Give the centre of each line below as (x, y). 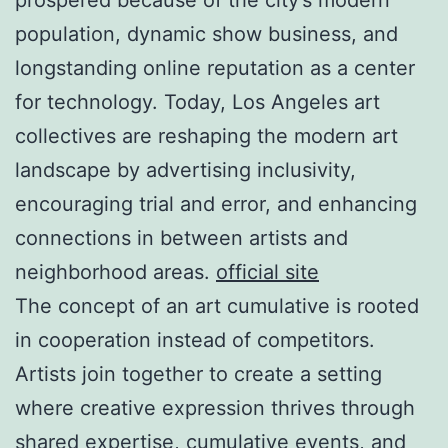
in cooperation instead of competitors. (195, 339)
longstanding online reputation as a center (215, 67)
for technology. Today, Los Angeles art (197, 101)
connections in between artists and (181, 237)
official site (267, 271)
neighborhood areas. (115, 271)
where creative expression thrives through (215, 407)
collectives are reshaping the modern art (206, 135)
